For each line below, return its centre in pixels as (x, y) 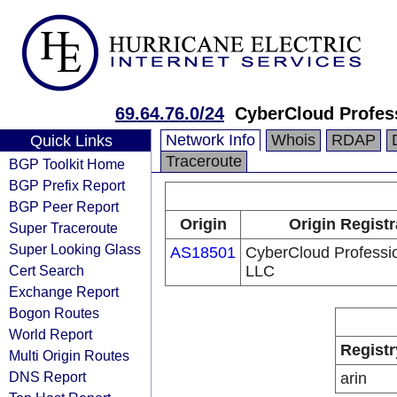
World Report (51, 334)
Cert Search (47, 270)
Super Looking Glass (75, 249)
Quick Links (71, 141)
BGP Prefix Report (67, 185)
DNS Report (47, 377)
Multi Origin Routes (69, 355)
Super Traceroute (63, 228)
